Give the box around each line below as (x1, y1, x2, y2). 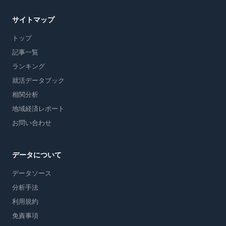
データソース (12, 169, 51, 177)
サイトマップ (12, 16, 54, 24)
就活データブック (12, 77, 65, 84)
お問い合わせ (12, 119, 51, 127)
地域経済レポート (12, 105, 65, 112)
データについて (12, 151, 62, 159)
